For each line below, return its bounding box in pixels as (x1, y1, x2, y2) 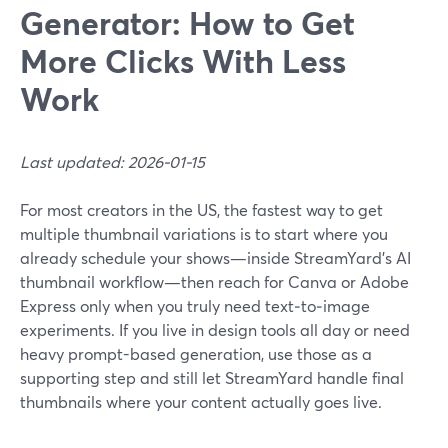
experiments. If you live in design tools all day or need (20, 319, 410, 340)
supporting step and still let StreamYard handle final (20, 367, 404, 388)
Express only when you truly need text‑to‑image (20, 295, 370, 316)
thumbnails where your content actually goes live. (20, 391, 382, 412)
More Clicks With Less (20, 39, 346, 82)
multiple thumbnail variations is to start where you (20, 223, 388, 244)
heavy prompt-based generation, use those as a (20, 343, 372, 364)
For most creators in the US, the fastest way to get (20, 199, 383, 220)
